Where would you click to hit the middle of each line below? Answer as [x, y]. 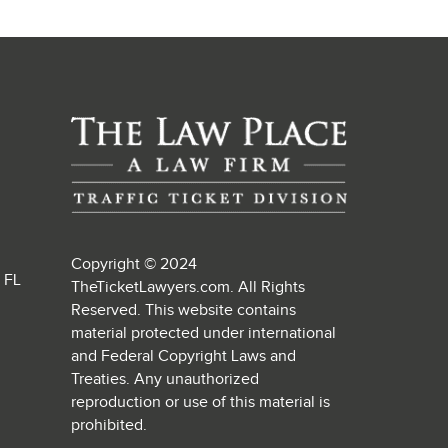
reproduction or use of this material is [201, 403]
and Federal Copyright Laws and [184, 357]
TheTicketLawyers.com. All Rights [188, 288]
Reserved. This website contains [184, 311]
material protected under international [204, 334]
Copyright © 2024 [134, 265]
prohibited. [109, 426]
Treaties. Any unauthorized [165, 380]
